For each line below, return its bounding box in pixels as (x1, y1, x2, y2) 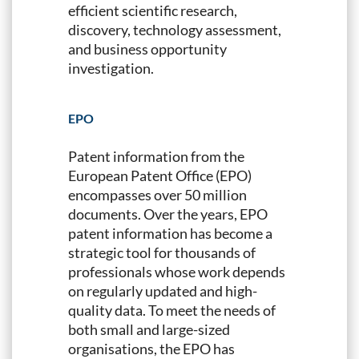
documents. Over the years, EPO (68, 204, 268, 223)
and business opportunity (68, 39, 227, 58)
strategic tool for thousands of (68, 243, 256, 261)
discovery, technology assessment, (68, 20, 281, 38)
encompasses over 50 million (68, 185, 247, 204)
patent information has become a (68, 224, 272, 242)
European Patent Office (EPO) (68, 166, 252, 184)
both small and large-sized (68, 320, 230, 338)
